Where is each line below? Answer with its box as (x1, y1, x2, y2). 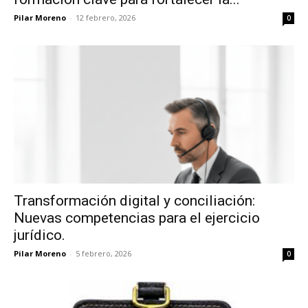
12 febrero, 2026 (76, 12, 135, 23)
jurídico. (14, 227, 65, 244)
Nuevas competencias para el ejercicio (14, 210, 260, 227)
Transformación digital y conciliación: (14, 192, 255, 210)
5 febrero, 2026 (76, 248, 131, 259)
